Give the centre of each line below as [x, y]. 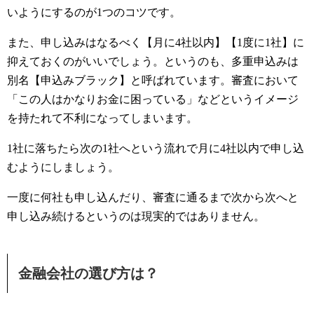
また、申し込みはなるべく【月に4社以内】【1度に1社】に [156, 42]
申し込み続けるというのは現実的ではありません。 [136, 216]
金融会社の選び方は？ [88, 273]
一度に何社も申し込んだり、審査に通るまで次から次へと [153, 197]
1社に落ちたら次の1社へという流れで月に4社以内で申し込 [156, 148]
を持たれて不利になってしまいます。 [102, 118]
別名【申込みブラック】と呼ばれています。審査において [153, 80]
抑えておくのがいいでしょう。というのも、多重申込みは [153, 61]
